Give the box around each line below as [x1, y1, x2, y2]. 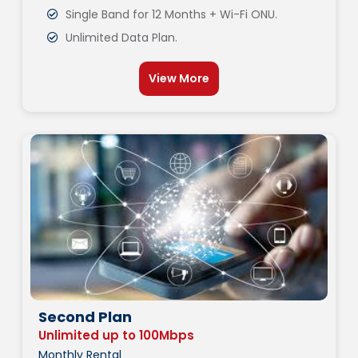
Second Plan [38, 307, 132, 328]
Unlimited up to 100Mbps [38, 327, 194, 344]
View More [149, 70, 209, 86]
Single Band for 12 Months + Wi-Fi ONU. [62, 6, 278, 22]
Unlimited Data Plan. [62, 29, 178, 46]
